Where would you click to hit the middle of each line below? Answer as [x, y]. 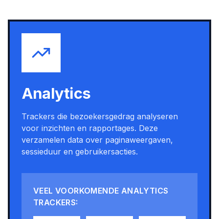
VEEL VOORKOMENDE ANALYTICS [101, 191]
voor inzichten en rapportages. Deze [90, 128]
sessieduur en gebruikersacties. [80, 152]
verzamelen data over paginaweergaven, [97, 140]
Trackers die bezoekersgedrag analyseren [100, 116]
